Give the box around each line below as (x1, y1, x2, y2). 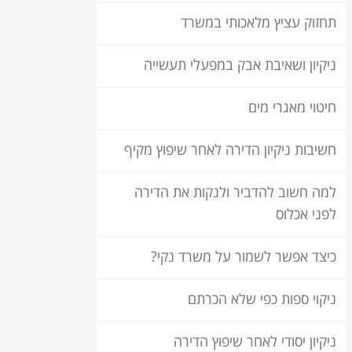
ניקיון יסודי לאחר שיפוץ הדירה (174, 334, 336, 350)
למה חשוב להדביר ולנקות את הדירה (134, 185, 336, 201)
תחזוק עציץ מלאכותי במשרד (181, 15, 336, 31)
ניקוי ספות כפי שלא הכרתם (188, 291, 336, 308)
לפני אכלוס (276, 207, 336, 223)
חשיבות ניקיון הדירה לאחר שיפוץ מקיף (124, 142, 336, 159)
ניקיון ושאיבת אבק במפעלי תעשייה (144, 57, 336, 74)
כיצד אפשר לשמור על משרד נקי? (151, 249, 336, 266)
